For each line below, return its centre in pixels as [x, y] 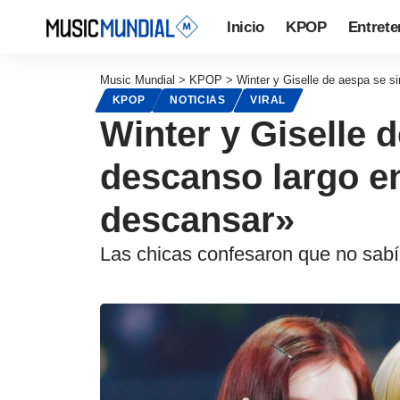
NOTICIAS [198, 100]
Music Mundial [137, 80]
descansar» [197, 220]
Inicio [246, 27]
